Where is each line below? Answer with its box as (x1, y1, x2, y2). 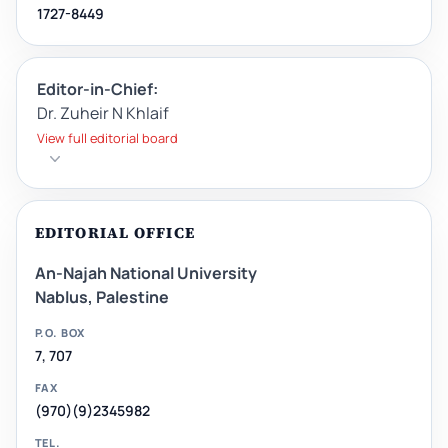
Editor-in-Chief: (37, 77, 158, 100)
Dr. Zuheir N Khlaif (37, 101, 169, 124)
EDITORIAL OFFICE (34, 221, 196, 243)
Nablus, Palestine (34, 286, 169, 309)
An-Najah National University (34, 262, 257, 285)
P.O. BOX (34, 325, 85, 341)
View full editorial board (37, 128, 178, 147)
